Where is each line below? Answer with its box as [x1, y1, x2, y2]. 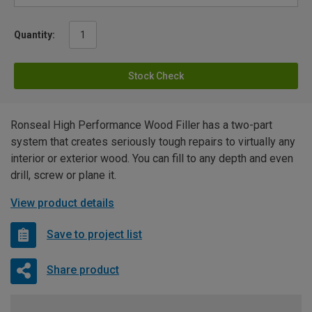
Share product [46, 263, 119, 277]
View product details [10, 196, 114, 210]
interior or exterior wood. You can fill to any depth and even [10, 151, 293, 165]
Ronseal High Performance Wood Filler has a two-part [10, 118, 272, 132]
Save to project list [47, 228, 142, 242]
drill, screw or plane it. [10, 168, 116, 182]
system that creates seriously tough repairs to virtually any [10, 134, 295, 148]
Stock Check [128, 70, 184, 81]
